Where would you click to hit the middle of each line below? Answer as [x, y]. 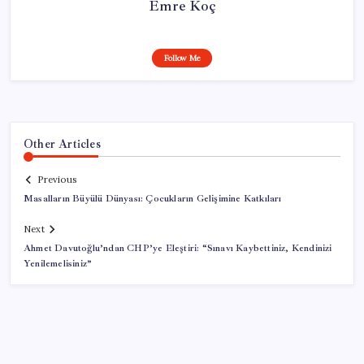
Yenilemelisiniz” [58, 264]
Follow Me [182, 58]
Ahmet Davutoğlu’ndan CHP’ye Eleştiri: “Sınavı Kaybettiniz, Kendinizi [178, 249]
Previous [57, 180]
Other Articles [62, 143]
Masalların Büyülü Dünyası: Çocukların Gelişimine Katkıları [153, 199]
